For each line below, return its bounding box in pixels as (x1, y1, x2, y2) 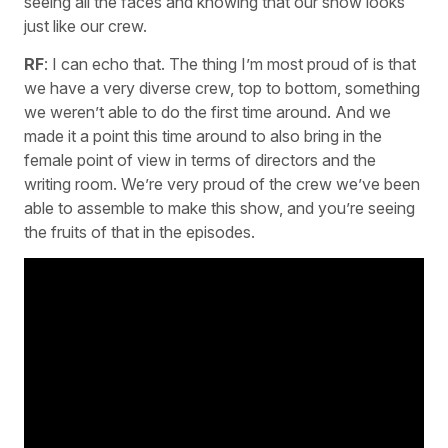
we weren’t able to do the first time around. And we (24, 102, 391, 123)
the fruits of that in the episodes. (24, 222, 255, 243)
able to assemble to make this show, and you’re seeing (24, 198, 415, 219)
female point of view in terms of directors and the (24, 150, 376, 171)
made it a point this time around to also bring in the (24, 126, 382, 147)
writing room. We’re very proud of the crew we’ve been (24, 174, 420, 195)
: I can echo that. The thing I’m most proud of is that (44, 54, 416, 75)
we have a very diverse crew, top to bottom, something (24, 78, 420, 99)
